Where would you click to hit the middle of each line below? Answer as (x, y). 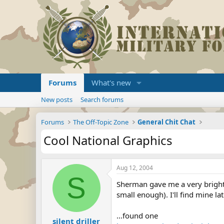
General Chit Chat (167, 122)
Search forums (102, 99)
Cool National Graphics (108, 140)
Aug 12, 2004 (135, 168)
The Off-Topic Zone (101, 122)
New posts (57, 99)
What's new (111, 82)
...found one (137, 215)
